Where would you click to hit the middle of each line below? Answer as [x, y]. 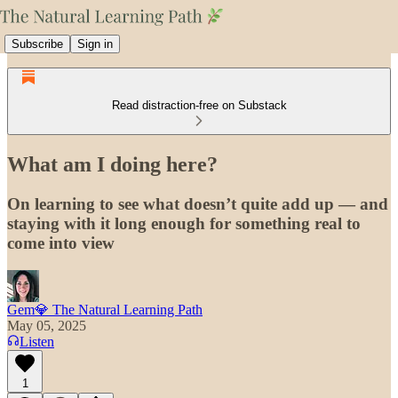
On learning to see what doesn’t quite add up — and [198, 203]
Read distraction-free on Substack [199, 105]
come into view [61, 243]
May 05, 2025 [47, 325]
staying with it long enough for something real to [184, 223]
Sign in [95, 44]
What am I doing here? [112, 164]
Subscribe [37, 44]
